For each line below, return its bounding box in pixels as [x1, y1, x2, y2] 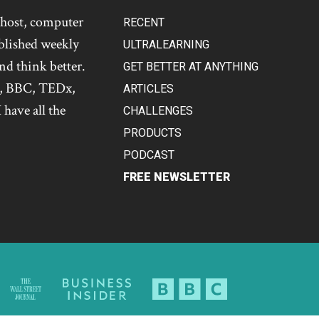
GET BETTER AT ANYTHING [122, 59, 258, 73]
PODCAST [122, 147, 174, 162]
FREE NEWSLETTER [122, 169, 230, 184]
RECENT [122, 15, 164, 29]
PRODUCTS [122, 125, 182, 140]
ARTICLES [122, 81, 174, 95]
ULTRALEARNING [122, 37, 209, 51]
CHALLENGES [122, 103, 193, 117]
